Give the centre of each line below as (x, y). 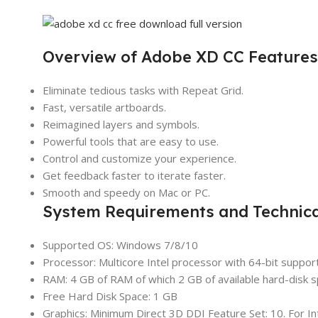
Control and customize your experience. (139, 158)
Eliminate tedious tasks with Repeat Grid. (143, 90)
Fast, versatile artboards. (104, 107)
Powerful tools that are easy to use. (131, 141)
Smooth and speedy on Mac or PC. (126, 192)
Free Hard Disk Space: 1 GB (110, 296)
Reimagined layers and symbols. (121, 124)
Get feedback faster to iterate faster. (134, 175)
